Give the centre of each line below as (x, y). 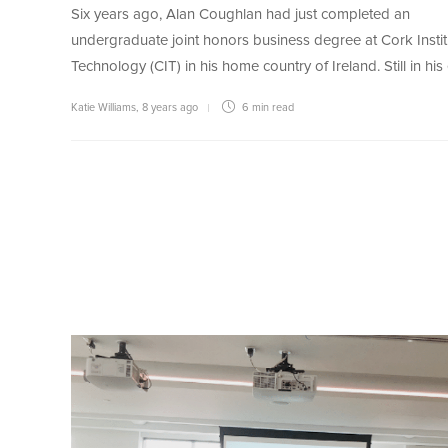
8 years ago (170, 108)
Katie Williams (103, 108)
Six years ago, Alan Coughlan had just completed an (240, 15)
